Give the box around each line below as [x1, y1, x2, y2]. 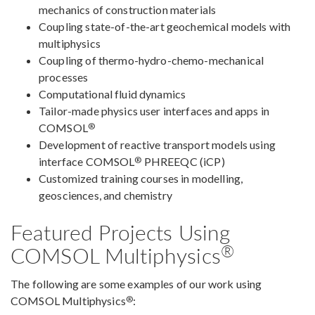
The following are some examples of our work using [11, 277, 262, 291]
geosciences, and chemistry [39, 188, 172, 202]
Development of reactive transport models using [39, 138, 276, 152]
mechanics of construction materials [39, 3, 217, 17]
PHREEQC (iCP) [141, 155, 225, 169]
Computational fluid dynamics [39, 87, 186, 101]
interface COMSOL [39, 155, 135, 169]
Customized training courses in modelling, [39, 172, 243, 186]
